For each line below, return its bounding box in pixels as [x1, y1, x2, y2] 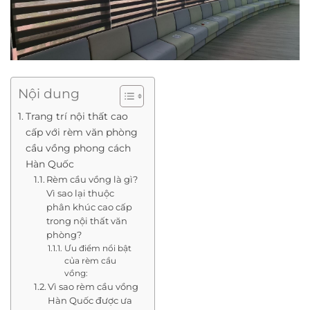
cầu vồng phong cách [25, 141, 131, 154]
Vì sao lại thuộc [46, 187, 115, 199]
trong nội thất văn [46, 215, 128, 226]
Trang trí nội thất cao [25, 109, 128, 122]
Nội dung [18, 85, 80, 102]
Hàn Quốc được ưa [48, 294, 133, 306]
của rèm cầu [64, 255, 116, 266]
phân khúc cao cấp [46, 201, 133, 212]
